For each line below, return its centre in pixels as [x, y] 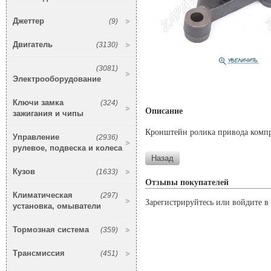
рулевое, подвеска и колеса [67, 148]
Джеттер [28, 21]
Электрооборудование [57, 79]
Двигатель [33, 45]
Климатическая [43, 195]
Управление [36, 137]
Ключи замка [38, 103]
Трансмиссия [39, 253]
